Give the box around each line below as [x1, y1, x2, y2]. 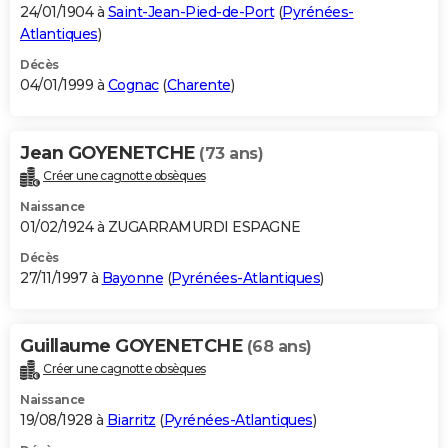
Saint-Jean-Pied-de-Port [107, 2, 274, 21]
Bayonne [101, 268, 163, 287]
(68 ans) [246, 336, 312, 356]
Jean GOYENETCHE [20, 141, 199, 164]
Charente [166, 75, 231, 94]
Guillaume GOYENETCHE [20, 334, 247, 357]
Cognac [107, 75, 159, 94]
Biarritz [106, 410, 156, 429]
